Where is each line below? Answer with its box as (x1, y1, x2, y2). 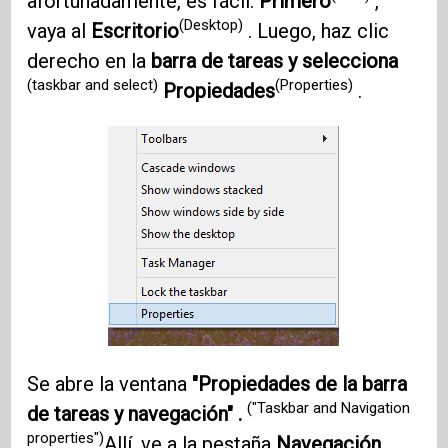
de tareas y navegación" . (27, 401, 248, 426)
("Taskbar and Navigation (247, 399, 411, 418)
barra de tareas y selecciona (151, 48, 399, 73)
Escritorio (91, 18, 180, 43)
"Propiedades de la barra (192, 371, 408, 396)
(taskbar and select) (27, 76, 159, 95)
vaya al (27, 18, 92, 43)
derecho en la (27, 48, 152, 73)
